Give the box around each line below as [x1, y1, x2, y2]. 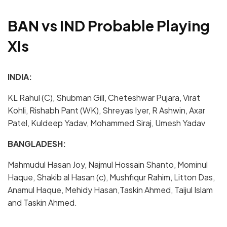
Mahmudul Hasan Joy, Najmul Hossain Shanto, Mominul [8, 159, 208, 170]
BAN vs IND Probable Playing [8, 16, 210, 34]
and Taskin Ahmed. [8, 197, 77, 208]
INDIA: [8, 71, 32, 82]
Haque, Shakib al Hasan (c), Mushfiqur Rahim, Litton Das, [8, 171, 215, 182]
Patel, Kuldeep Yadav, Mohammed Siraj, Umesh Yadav [8, 117, 205, 128]
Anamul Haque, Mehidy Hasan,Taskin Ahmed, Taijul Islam [8, 184, 213, 195]
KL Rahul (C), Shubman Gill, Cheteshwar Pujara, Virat [8, 92, 200, 103]
